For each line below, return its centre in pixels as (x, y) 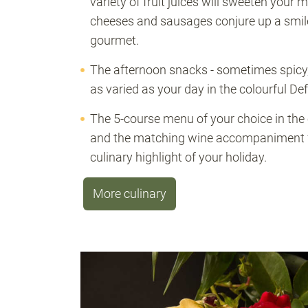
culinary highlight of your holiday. (178, 157)
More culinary (130, 194)
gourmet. (114, 40)
